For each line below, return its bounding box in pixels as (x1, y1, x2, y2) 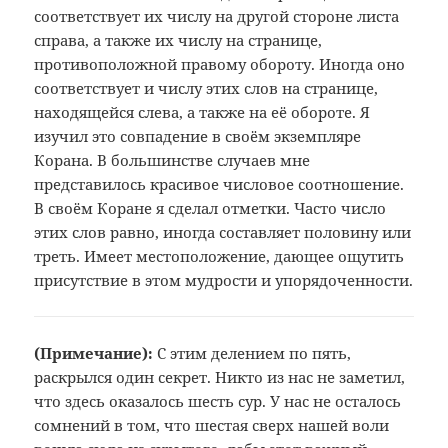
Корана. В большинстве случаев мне (34, 150, 311, 171)
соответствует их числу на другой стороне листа (34, 6, 400, 27)
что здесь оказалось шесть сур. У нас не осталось (34, 391, 402, 412)
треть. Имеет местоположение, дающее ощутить (34, 246, 405, 267)
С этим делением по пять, (157, 343, 352, 364)
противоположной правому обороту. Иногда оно (34, 54, 406, 75)
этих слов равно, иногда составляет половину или (34, 222, 412, 243)
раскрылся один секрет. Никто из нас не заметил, (34, 367, 406, 388)
